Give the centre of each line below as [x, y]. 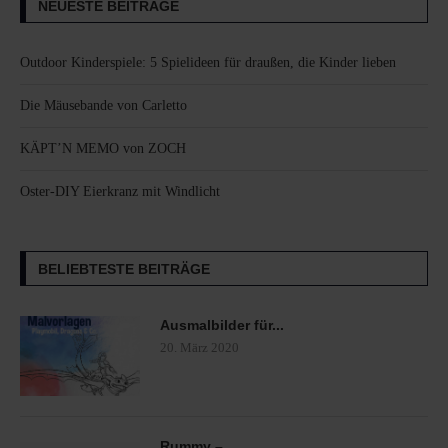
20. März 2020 [199, 347]
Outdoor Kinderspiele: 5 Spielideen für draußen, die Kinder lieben [208, 62]
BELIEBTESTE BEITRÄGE [124, 268]
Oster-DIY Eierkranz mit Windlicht [120, 191]
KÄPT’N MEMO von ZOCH [103, 148]
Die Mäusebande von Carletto [103, 105]
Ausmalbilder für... [222, 324]
